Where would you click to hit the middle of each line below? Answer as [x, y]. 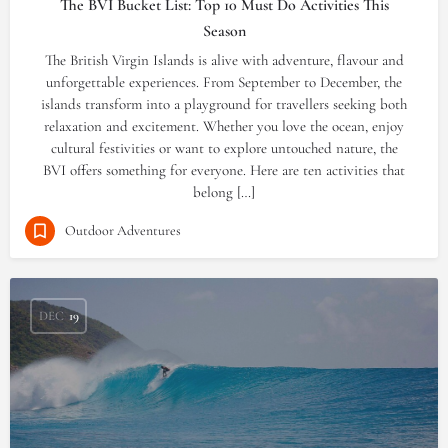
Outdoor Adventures [123, 230]
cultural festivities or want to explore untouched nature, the [224, 148]
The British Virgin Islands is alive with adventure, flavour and [224, 60]
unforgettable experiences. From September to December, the [224, 82]
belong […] [224, 192]
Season [224, 31]
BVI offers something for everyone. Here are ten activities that [224, 170]
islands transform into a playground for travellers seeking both [224, 104]
